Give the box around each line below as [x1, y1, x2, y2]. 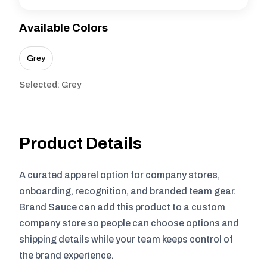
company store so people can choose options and [19, 218, 239, 228]
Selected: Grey [19, 80, 82, 89]
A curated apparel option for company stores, [19, 170, 220, 180]
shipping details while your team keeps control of [19, 234, 233, 244]
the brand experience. [19, 250, 114, 260]
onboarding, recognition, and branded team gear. [19, 186, 236, 196]
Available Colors [19, 22, 108, 34]
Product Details [19, 134, 142, 153]
